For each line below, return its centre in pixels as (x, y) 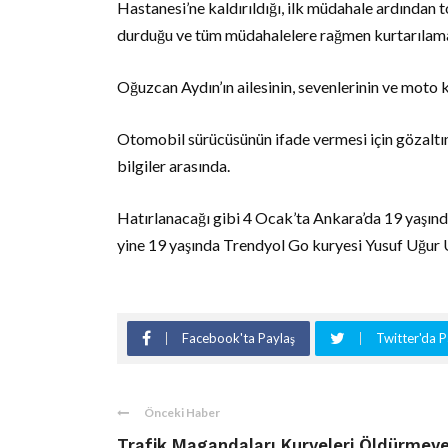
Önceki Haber (182, 413)
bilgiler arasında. (173, 166)
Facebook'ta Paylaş (238, 338)
